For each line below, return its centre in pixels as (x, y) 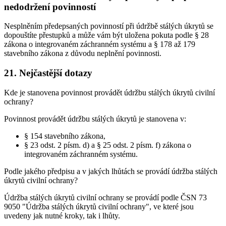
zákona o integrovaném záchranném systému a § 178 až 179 (100, 44)
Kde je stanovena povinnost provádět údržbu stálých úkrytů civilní (109, 92)
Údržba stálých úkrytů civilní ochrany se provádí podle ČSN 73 (105, 197)
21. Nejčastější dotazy (48, 73)
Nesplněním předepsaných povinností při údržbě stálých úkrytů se (109, 26)
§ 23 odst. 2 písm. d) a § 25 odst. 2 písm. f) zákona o (108, 145)
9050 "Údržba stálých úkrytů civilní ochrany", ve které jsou (99, 206)
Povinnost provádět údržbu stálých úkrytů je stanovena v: (95, 119)
